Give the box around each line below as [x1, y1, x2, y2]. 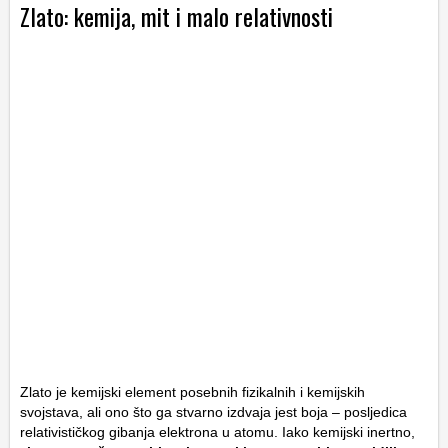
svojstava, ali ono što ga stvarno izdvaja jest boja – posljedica [20, 404, 407, 421]
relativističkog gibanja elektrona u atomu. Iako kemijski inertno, [20, 424, 415, 441]
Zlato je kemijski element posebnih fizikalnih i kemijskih [20, 384, 365, 401]
